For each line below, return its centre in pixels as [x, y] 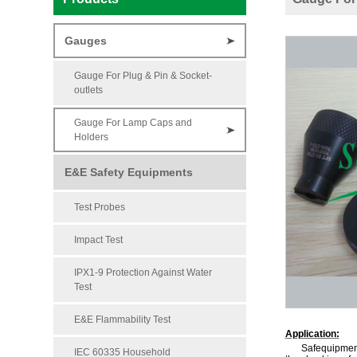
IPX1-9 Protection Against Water [143, 273]
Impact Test [99, 240]
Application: [312, 334]
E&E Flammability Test [123, 320]
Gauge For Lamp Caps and [133, 123]
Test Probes [100, 207]
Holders [92, 137]
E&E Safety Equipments [129, 172]
